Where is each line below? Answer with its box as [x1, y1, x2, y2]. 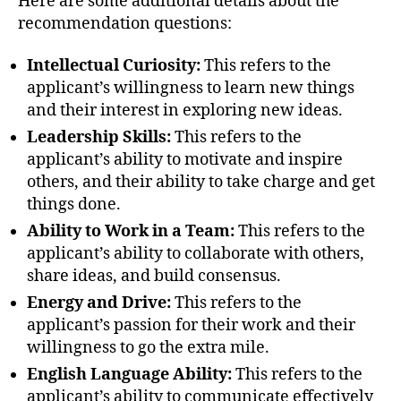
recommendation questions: [18, 13, 232, 34]
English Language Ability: [27, 364, 232, 386]
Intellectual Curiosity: [27, 55, 200, 77]
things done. [27, 194, 121, 216]
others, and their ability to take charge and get [27, 172, 375, 193]
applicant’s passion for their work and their [27, 315, 355, 337]
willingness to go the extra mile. [27, 337, 269, 359]
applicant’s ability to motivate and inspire [27, 149, 343, 171]
